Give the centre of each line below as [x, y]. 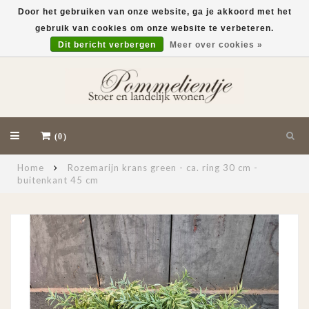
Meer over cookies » [216, 45]
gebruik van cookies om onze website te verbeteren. [154, 28]
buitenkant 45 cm [58, 180]
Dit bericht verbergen [107, 45]
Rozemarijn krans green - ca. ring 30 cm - [163, 168]
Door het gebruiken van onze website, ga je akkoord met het [154, 12]
